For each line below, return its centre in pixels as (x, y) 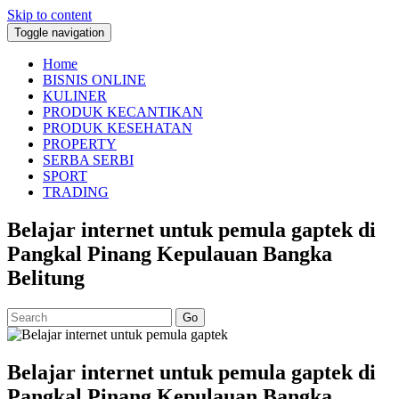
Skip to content (49, 15)
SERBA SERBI (88, 160)
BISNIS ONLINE (94, 80)
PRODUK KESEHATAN (118, 128)
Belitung (46, 277)
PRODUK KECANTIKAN (123, 112)
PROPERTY (80, 144)
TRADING (76, 192)
